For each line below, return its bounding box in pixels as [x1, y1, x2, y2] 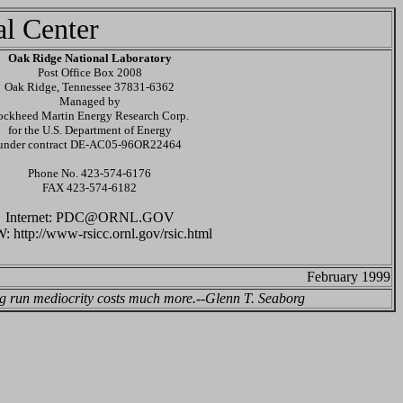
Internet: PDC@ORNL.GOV [4, 210, 175, 225]
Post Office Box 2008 [37, 66, 142, 79]
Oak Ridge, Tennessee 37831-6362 [4, 80, 175, 94]
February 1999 [307, 269, 390, 284]
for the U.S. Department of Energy [7, 123, 172, 137]
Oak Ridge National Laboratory [7, 51, 172, 65]
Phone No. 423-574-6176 [28, 166, 151, 180]
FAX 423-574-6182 [42, 181, 137, 194]
